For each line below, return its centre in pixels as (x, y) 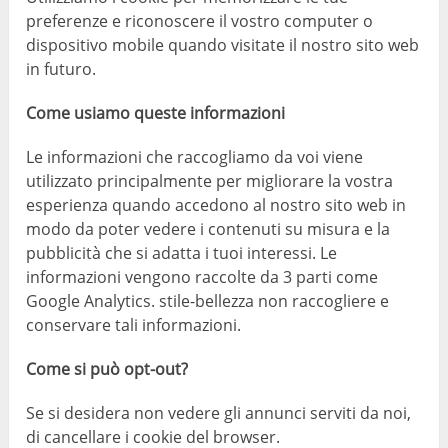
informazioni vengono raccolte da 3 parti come (202, 277)
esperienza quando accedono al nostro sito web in (216, 205)
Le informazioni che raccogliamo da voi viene (195, 157)
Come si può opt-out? (107, 369)
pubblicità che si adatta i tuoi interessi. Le (182, 253)
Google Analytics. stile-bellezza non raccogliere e (208, 301)
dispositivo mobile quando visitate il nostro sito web (223, 45)
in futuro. (61, 69)
